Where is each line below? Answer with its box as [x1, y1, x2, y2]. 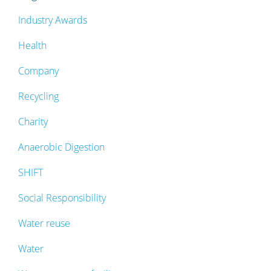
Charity [18, 114, 48, 128]
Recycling [18, 89, 59, 103]
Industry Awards [18, 13, 87, 27]
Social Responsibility [18, 191, 106, 204]
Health [18, 38, 47, 52]
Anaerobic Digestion [18, 140, 105, 154]
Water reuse [18, 216, 70, 230]
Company [18, 64, 59, 77]
